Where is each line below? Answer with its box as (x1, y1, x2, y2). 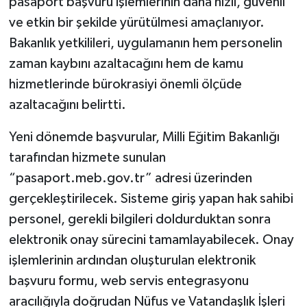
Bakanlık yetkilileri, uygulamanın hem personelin (8, 36, 282, 51)
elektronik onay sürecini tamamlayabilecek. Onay (8, 233, 294, 247)
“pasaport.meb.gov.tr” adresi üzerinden (8, 171, 252, 186)
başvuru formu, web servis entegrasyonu (8, 274, 249, 288)
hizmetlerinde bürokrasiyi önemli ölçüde (8, 77, 242, 92)
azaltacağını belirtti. (8, 98, 126, 112)
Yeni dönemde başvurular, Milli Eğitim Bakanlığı (8, 130, 280, 145)
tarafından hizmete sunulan (8, 151, 166, 165)
